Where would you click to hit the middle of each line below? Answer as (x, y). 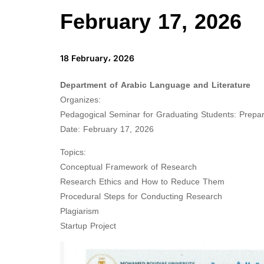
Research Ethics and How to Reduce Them (142, 182)
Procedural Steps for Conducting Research (141, 197)
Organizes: (80, 100)
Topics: (73, 153)
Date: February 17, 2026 (107, 130)
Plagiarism (80, 212)
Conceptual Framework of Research (128, 167)
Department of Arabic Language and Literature (155, 85)
